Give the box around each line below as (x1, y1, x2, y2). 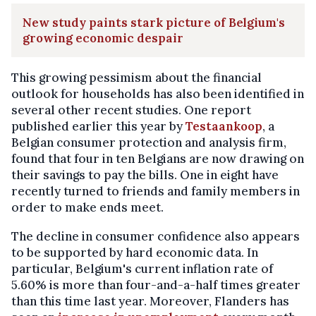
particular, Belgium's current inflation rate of (11, 260, 273, 276)
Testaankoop (186, 118, 262, 134)
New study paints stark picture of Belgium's (23, 14, 285, 30)
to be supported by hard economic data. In (11, 244, 258, 260)
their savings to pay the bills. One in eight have (11, 166, 279, 183)
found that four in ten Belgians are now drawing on (11, 150, 304, 166)
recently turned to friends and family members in (11, 183, 300, 199)
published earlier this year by (11, 118, 186, 134)
